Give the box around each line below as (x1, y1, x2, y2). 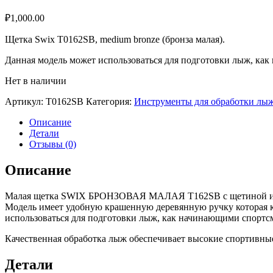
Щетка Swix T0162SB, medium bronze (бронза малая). (5, 34, 225, 44)
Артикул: (5, 96, 46, 107)
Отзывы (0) (29, 138, 76, 149)
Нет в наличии (5, 75, 66, 86)
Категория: (86, 96, 134, 107)
